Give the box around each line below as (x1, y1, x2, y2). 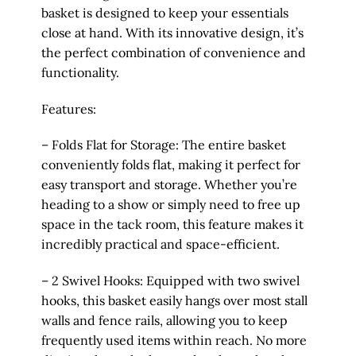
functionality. (41, 64, 119, 80)
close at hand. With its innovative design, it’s (41, 24, 304, 41)
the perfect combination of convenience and (41, 44, 306, 60)
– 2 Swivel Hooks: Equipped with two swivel (41, 273, 300, 289)
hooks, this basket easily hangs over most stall (41, 292, 308, 309)
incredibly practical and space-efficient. (41, 236, 280, 253)
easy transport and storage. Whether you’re (41, 176, 297, 193)
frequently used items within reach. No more (41, 332, 307, 349)
